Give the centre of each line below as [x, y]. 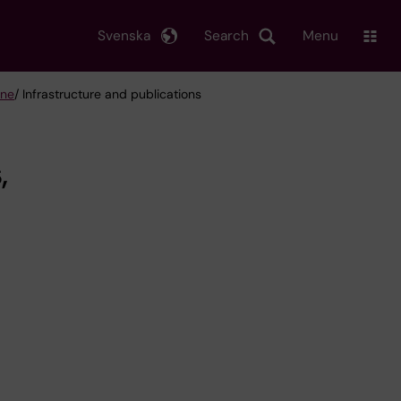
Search [226, 35]
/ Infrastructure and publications [108, 94]
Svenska [124, 35]
